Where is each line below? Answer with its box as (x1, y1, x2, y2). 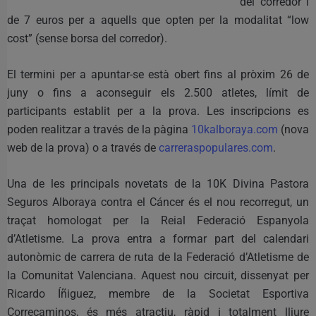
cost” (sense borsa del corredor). (7, 31, 167, 45)
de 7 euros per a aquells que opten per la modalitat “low (7, 13, 309, 27)
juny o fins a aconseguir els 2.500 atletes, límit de (7, 85, 309, 99)
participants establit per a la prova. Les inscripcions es (7, 104, 309, 118)
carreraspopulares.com (159, 140, 273, 154)
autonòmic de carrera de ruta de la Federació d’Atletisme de (7, 250, 309, 264)
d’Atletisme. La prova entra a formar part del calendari (7, 231, 309, 245)
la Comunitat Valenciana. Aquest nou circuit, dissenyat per (7, 268, 309, 282)
